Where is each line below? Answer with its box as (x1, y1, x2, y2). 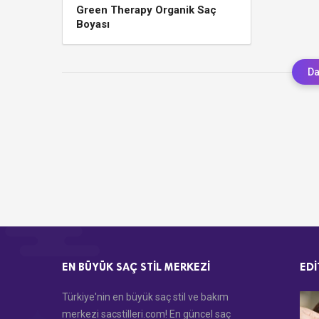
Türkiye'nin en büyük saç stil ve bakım (62, 291, 229, 303)
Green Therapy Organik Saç (76, 4, 216, 16)
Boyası (76, 18, 110, 31)
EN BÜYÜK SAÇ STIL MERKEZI (62, 261, 210, 273)
